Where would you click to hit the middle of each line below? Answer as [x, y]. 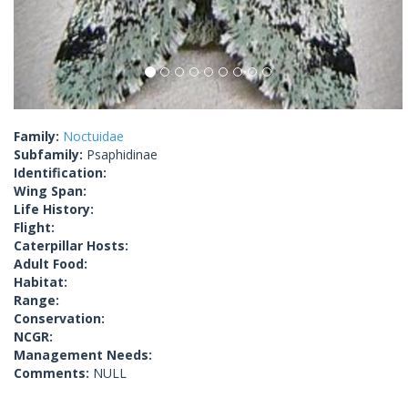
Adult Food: [51, 264]
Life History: [54, 209]
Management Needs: [83, 355]
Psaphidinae [122, 155]
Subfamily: [50, 155]
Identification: [60, 173]
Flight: [34, 228]
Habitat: [41, 282]
